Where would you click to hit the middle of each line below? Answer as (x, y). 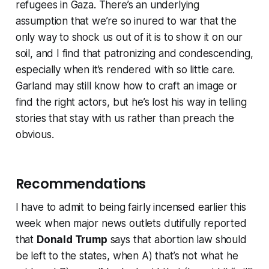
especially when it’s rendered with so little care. (125, 69)
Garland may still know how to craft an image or (126, 86)
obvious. (35, 134)
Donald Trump (72, 239)
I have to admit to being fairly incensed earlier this (131, 207)
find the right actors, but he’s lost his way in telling (131, 102)
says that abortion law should (177, 239)
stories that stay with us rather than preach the (125, 118)
